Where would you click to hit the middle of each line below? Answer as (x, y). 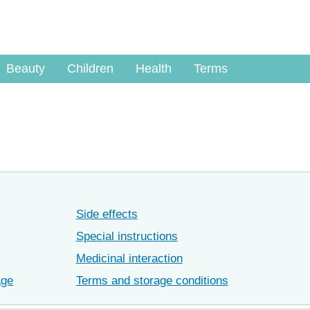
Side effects (107, 214)
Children (90, 69)
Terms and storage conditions (152, 281)
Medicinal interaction (129, 258)
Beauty (26, 69)
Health (154, 69)
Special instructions (127, 236)
